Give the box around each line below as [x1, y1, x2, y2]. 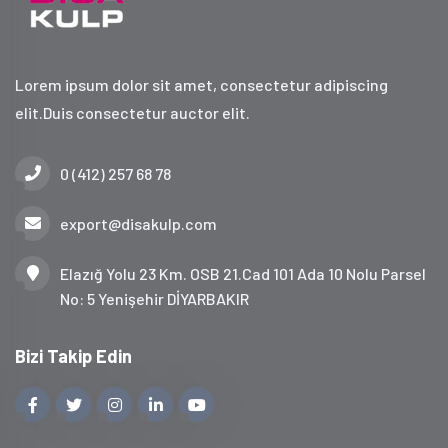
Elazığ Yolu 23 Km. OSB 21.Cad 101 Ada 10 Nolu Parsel [60, 263, 426, 283]
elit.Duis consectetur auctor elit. [15, 102, 250, 122]
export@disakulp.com [60, 213, 217, 233]
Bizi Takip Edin [15, 344, 132, 367]
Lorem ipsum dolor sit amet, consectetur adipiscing [15, 74, 388, 94]
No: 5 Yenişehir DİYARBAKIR [60, 288, 249, 308]
